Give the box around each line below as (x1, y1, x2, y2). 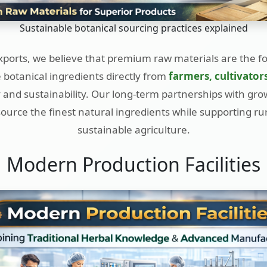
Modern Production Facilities (7, 151, 260, 177)
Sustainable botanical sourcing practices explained (19, 21, 248, 35)
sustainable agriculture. (77, 122, 190, 136)
